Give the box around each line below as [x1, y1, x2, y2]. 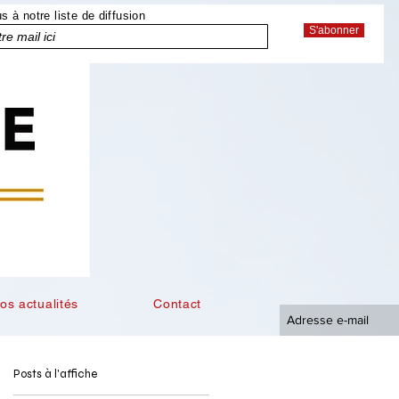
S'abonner [309, 24, 359, 37]
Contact [153, 297, 202, 311]
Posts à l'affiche [13, 367, 97, 381]
